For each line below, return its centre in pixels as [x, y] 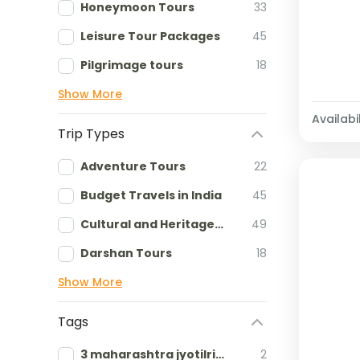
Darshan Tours [126, 253]
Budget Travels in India [151, 195]
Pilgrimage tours [132, 65]
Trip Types [91, 134]
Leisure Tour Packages [150, 36]
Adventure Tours [133, 166]
